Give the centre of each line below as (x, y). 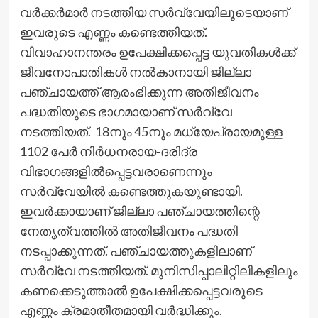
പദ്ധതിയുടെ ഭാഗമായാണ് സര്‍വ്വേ (126, 111)
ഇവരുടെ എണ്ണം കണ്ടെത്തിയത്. (113, 32)
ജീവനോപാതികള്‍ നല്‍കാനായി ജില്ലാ (135, 71)
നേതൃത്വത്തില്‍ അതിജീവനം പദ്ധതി (128, 230)
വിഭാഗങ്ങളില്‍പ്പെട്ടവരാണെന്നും (116, 171)
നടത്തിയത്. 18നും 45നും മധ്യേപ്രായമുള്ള (151, 131)
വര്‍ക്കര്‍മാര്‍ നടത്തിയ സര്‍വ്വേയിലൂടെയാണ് (154, 12)
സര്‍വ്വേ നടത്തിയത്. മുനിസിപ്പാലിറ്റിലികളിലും (159, 270)
